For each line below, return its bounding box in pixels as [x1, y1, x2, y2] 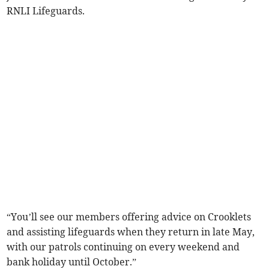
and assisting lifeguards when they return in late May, [7, 226, 255, 238]
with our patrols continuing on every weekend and [7, 241, 240, 253]
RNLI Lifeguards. [7, 5, 88, 17]
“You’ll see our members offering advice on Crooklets [7, 211, 252, 223]
